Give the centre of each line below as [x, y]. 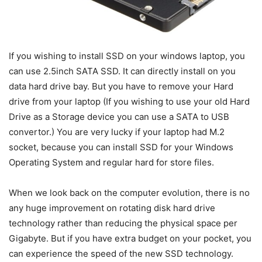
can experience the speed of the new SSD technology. [121, 254]
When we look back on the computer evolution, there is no [129, 193]
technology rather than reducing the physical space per [123, 223]
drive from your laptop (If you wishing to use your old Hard [129, 102]
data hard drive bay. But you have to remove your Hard [121, 87]
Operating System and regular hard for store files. [111, 163]
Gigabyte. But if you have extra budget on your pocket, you [130, 239]
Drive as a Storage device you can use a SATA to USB [119, 117]
